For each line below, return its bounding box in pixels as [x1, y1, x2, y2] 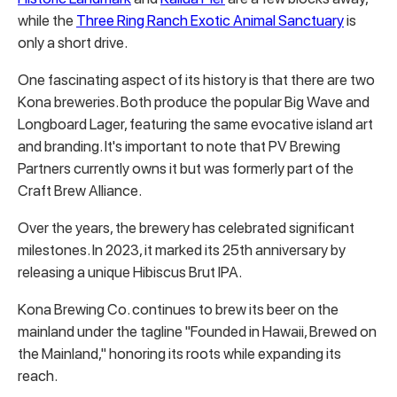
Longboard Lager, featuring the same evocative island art [18, 115, 373, 133]
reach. [18, 367, 58, 385]
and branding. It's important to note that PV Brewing [18, 137, 340, 155]
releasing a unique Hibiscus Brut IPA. [18, 263, 245, 281]
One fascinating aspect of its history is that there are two [18, 71, 375, 89]
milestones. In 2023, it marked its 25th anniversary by [18, 241, 346, 259]
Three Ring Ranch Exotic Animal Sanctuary [76, 12, 344, 29]
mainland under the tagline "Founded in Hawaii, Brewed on [18, 323, 377, 340]
